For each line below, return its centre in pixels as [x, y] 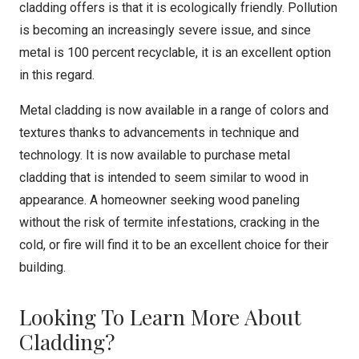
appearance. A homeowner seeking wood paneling [159, 200]
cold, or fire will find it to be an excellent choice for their [174, 245]
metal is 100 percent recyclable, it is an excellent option [175, 52]
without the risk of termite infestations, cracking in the [169, 222]
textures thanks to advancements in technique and [159, 133]
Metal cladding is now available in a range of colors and [174, 110]
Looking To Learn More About [160, 317]
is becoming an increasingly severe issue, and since [165, 30]
